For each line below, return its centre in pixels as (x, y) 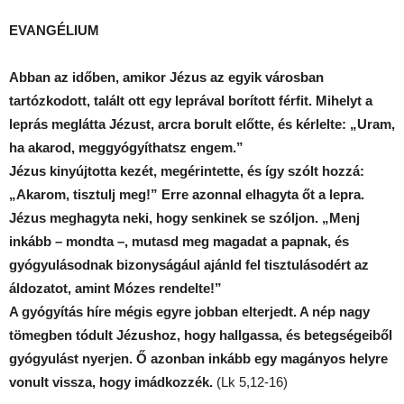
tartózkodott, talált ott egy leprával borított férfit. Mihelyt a (191, 100)
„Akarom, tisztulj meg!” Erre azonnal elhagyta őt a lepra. (187, 194)
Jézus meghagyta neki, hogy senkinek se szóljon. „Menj (184, 217)
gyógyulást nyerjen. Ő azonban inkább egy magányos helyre (198, 358)
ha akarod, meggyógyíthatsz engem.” (126, 147)
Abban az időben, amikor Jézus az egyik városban (166, 77)
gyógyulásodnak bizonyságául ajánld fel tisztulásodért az (189, 264)
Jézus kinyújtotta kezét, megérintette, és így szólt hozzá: (187, 170)
